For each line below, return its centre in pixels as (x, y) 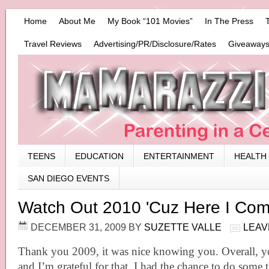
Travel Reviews (53, 44)
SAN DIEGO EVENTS (68, 178)
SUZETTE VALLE (183, 227)
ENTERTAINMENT (179, 156)
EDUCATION (99, 156)
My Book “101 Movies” (150, 21)
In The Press (229, 21)
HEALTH (250, 156)
